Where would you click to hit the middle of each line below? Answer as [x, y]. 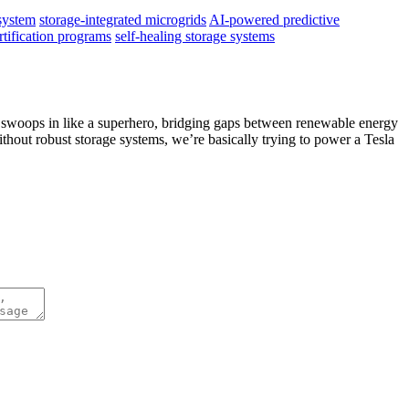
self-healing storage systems [195, 36]
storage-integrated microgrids [123, 19]
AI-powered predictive [274, 19]
